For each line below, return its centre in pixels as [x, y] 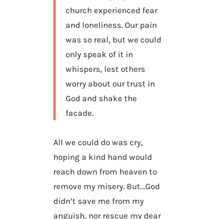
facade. [80, 113]
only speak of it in [99, 55]
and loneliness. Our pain [111, 25]
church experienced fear [112, 11]
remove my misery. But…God [107, 186]
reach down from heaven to [105, 172]
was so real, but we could [114, 40]
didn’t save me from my [99, 201]
